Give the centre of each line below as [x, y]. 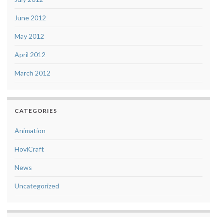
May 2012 [29, 36]
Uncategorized [37, 186]
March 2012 [32, 73]
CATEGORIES [36, 111]
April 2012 [30, 55]
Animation [30, 131]
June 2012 [30, 18]
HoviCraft [29, 149]
